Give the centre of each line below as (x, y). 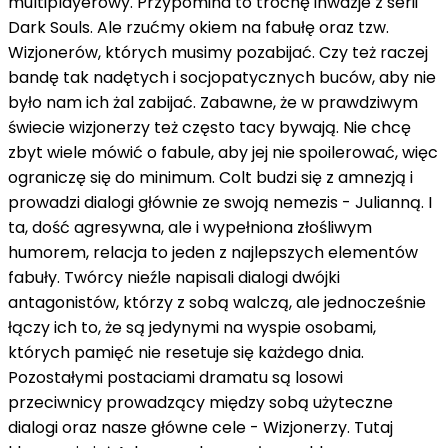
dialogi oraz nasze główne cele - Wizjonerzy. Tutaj (200, 427)
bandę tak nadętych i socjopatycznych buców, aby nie (222, 77)
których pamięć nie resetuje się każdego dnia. (186, 352)
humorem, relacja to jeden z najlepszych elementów (213, 252)
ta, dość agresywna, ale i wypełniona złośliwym (190, 227)
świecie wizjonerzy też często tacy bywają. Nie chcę (209, 127)
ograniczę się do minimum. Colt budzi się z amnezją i (210, 177)
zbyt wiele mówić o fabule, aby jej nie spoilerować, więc (223, 152)
